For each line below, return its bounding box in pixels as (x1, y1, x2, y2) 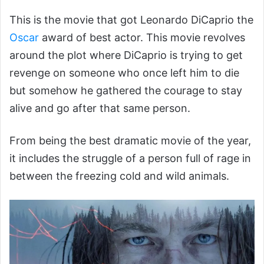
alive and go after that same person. (9, 101, 190, 114)
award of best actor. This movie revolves (39, 31, 245, 44)
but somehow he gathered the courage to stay (9, 84, 242, 97)
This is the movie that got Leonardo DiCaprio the (9, 13, 253, 26)
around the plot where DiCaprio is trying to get (9, 48, 243, 61)
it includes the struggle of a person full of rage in (9, 151, 251, 164)
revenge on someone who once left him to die (9, 66, 239, 79)
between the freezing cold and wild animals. (9, 169, 229, 182)
